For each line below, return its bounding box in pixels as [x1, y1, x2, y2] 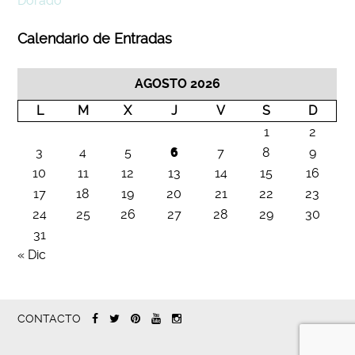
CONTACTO [17, 311, 82, 325]
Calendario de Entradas [17, 31, 173, 48]
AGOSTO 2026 [134, 75, 220, 91]
